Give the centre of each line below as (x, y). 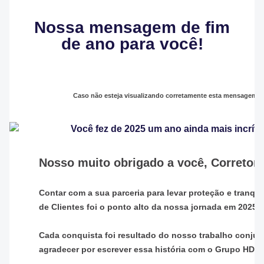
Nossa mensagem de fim (132, 27)
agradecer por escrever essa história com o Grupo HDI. (150, 249)
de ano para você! (132, 44)
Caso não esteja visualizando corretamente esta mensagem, (167, 95)
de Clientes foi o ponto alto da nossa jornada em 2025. (149, 207)
